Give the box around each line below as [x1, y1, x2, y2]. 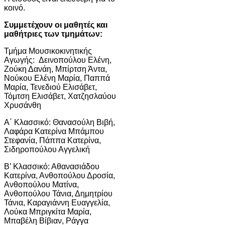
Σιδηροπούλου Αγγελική [4, 145, 90, 154]
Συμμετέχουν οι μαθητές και [4, 20, 107, 29]
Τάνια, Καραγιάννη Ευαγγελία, [4, 198, 110, 207]
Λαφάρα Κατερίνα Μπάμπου [4, 127, 104, 136]
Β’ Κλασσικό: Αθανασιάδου [4, 162, 99, 171]
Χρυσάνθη [4, 100, 41, 109]
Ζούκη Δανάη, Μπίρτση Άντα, [4, 64, 107, 73]
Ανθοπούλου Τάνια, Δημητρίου [4, 189, 113, 198]
